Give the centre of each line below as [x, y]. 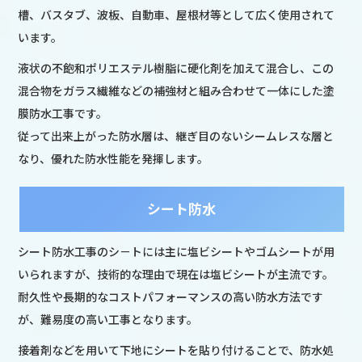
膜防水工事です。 [63, 113]
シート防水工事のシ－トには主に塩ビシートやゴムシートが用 [177, 251]
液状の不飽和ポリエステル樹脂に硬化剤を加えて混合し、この [176, 67]
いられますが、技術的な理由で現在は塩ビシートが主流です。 [176, 274]
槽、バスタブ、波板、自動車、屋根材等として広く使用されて [177, 14]
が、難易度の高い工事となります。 [108, 319]
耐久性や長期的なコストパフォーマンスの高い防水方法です [171, 296]
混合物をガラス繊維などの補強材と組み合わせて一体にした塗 [177, 90]
